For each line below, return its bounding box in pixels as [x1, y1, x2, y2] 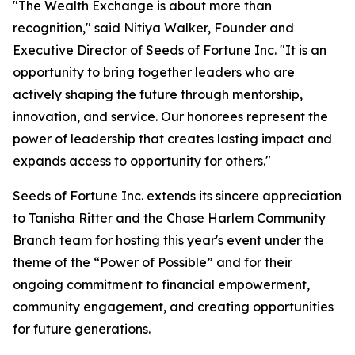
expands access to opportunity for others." [13, 153, 271, 169]
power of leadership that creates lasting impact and [13, 131, 332, 147]
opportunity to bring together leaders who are [13, 64, 295, 80]
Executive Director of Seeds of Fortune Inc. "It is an [13, 42, 326, 58]
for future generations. [13, 321, 151, 337]
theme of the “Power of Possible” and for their [13, 254, 292, 270]
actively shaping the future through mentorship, [13, 86, 303, 102]
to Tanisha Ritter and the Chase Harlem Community [13, 210, 326, 226]
